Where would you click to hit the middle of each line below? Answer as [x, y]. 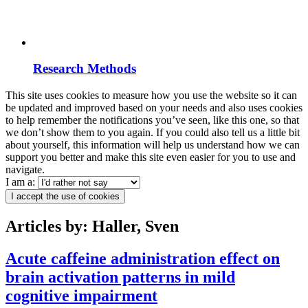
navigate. [25, 170]
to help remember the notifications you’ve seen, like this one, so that [152, 120]
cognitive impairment [81, 295]
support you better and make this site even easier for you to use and [151, 157]
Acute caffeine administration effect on [143, 258]
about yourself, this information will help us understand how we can [153, 145]
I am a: [22, 182]
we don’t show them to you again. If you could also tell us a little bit [153, 133]
